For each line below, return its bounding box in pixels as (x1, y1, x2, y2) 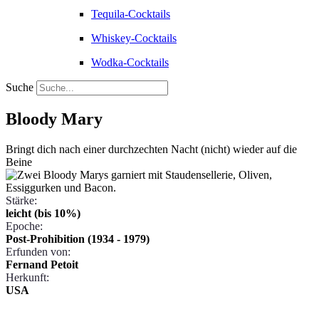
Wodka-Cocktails (91, 56, 169, 68)
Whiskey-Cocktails (91, 32, 177, 44)
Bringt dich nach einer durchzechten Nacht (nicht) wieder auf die (6, 142, 297, 155)
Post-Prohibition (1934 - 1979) (6, 232, 150, 245)
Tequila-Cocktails (91, 8, 170, 20)
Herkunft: (6, 271, 49, 283)
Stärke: (6, 194, 37, 206)
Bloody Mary (6, 109, 103, 128)
